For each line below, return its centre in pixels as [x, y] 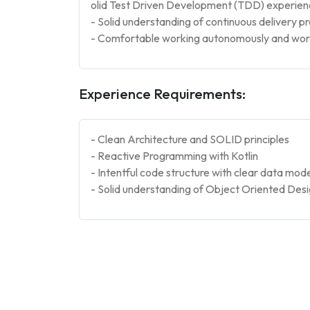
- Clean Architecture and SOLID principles [190, 139]
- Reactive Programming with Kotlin [174, 156]
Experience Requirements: [162, 94]
